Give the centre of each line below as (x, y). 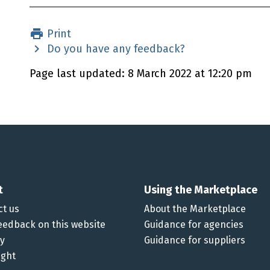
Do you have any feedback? (115, 49)
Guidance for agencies (194, 225)
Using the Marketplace (201, 190)
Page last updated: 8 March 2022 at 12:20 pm (141, 74)
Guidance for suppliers (195, 240)
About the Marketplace (195, 209)
